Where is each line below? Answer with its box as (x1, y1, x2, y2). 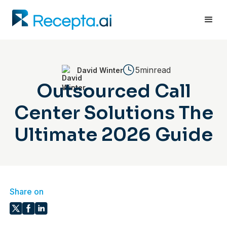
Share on (10, 186, 44, 197)
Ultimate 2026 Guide (14, 123, 213, 146)
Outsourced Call (36, 80, 191, 102)
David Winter (77, 65, 123, 74)
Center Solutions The (14, 101, 213, 124)
